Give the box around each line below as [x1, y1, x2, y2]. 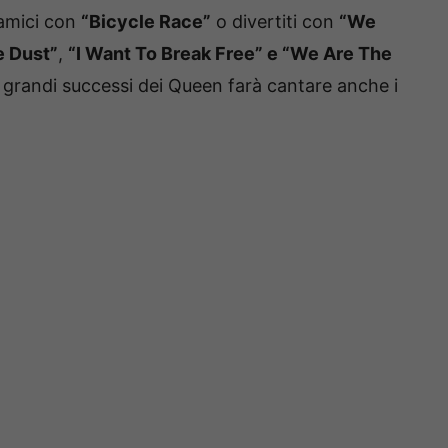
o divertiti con [211, 10, 339, 32]
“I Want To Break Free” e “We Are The [68, 42, 392, 64]
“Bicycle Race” [81, 10, 211, 32]
